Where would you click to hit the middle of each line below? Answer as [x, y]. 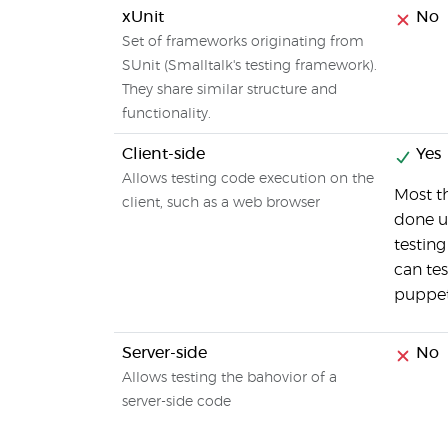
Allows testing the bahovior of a [229, 378]
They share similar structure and [229, 90]
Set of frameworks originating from [243, 42]
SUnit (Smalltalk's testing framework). [249, 66]
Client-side [163, 154]
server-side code [176, 402]
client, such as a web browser [221, 203]
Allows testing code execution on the [248, 179]
